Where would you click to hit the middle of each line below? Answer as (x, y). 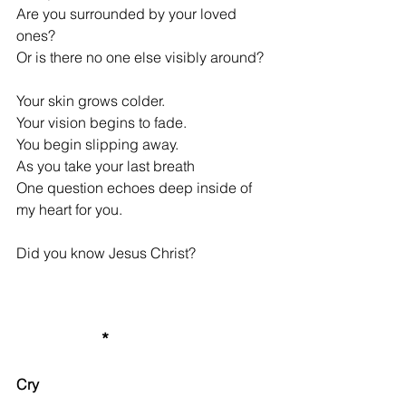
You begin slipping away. (97, 145)
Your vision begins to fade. (101, 123)
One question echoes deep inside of (136, 188)
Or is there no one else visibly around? (140, 58)
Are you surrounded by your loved (128, 14)
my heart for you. (69, 210)
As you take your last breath (106, 166)
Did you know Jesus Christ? (106, 253)
